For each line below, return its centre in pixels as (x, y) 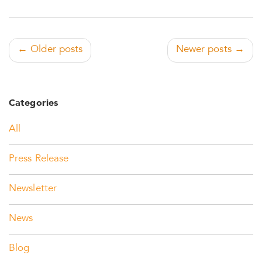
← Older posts (50, 50)
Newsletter (33, 189)
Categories (33, 104)
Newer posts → (210, 50)
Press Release (39, 159)
